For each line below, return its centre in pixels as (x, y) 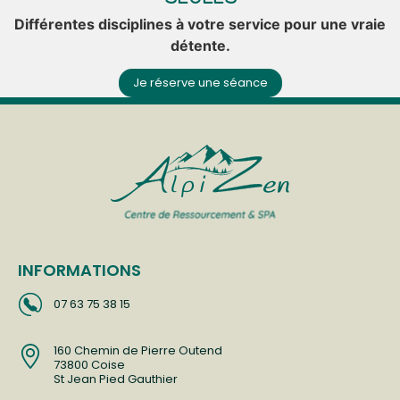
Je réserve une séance (200, 83)
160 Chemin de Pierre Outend (138, 350)
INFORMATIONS (79, 270)
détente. (200, 45)
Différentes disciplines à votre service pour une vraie (200, 24)
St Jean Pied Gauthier (116, 379)
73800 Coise (89, 364)
